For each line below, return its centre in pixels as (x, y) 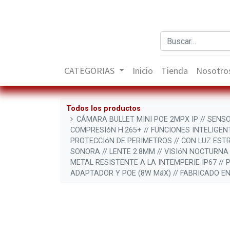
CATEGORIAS (89, 71)
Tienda (175, 71)
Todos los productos (103, 108)
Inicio (143, 71)
